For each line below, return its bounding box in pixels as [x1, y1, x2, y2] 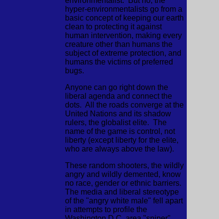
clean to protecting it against [65, 22, 162, 31]
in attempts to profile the [65, 205, 147, 214]
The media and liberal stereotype [65, 188, 179, 196]
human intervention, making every [65, 31, 182, 40]
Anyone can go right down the [65, 83, 168, 91]
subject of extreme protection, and [65, 49, 181, 57]
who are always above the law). [65, 145, 174, 153]
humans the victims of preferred [65, 58, 173, 66]
